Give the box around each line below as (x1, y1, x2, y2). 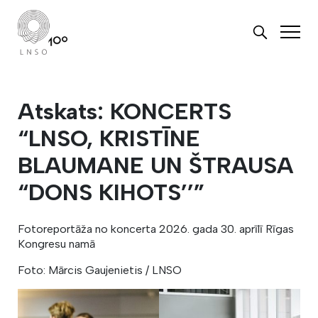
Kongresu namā (18, 237, 95, 251)
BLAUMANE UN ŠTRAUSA (18, 152, 294, 179)
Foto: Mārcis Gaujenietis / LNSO (18, 263, 182, 277)
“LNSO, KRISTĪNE (18, 125, 200, 152)
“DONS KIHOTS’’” (18, 179, 204, 206)
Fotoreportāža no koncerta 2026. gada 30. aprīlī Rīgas (18, 222, 294, 236)
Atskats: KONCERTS (18, 98, 231, 125)
